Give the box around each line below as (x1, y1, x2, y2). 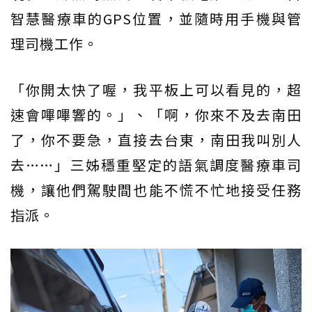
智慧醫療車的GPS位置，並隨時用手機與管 (10, 8, 302, 29)
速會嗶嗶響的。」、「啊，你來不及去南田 (10, 104, 302, 125)
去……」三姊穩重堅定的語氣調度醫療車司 (10, 154, 302, 175)
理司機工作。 (10, 33, 98, 54)
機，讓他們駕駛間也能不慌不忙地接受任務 (10, 179, 302, 200)
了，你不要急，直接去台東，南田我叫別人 (10, 129, 302, 150)
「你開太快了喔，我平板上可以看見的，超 (10, 79, 302, 100)
